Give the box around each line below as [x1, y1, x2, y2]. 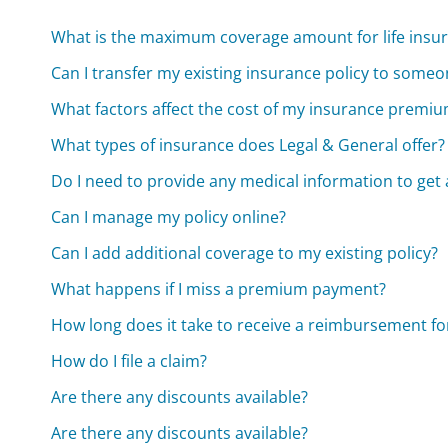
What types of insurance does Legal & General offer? [51, 133, 446, 156]
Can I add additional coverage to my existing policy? [51, 241, 439, 264]
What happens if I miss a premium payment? [51, 277, 387, 300]
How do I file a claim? [51, 349, 208, 372]
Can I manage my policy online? [51, 205, 287, 228]
